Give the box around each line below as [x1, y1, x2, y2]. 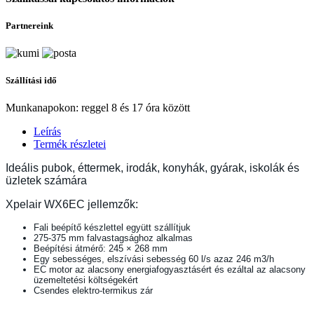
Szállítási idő [6, 75, 57, 86]
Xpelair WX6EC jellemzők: [6, 198, 138, 211]
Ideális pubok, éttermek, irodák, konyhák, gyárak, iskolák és [6, 162, 299, 175]
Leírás [34, 125, 61, 138]
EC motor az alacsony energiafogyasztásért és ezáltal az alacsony [34, 264, 306, 275]
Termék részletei [34, 138, 106, 151]
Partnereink [6, 20, 53, 31]
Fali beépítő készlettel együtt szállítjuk [34, 222, 191, 233]
